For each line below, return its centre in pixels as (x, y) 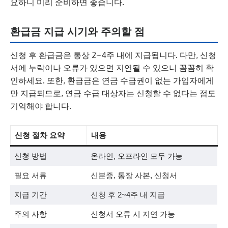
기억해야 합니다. (41, 106)
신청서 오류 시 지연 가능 (133, 214)
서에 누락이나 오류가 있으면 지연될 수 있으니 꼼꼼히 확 (112, 68)
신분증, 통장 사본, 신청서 (134, 175)
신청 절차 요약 (39, 135)
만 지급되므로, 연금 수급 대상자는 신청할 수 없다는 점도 (113, 93)
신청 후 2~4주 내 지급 (127, 195)
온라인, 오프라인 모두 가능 (136, 156)
